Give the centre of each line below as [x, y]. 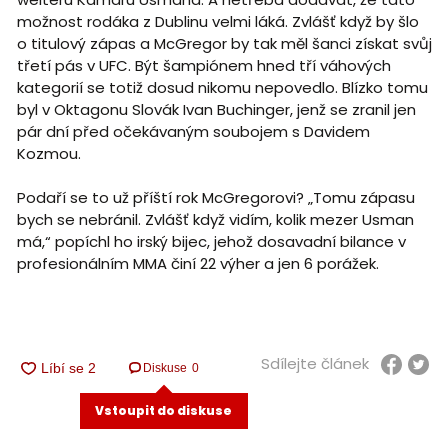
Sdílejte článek [314, 364]
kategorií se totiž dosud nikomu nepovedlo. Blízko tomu [222, 87]
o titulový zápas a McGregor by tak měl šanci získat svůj [224, 43]
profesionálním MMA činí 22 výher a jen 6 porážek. [199, 263]
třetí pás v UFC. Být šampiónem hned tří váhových [203, 65]
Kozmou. [50, 153]
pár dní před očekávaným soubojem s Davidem [193, 131]
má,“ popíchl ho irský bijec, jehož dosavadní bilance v [211, 241]
